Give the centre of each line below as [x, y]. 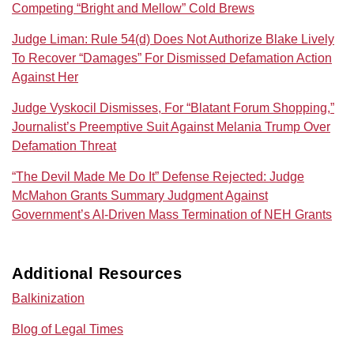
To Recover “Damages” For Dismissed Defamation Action [172, 58]
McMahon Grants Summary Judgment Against [140, 195]
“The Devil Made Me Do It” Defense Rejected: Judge [158, 176]
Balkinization [48, 298]
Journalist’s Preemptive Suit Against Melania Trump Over [171, 126]
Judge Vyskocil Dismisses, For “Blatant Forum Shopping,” [173, 107]
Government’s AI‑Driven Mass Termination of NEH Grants [172, 214]
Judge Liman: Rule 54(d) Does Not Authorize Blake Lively [173, 39]
